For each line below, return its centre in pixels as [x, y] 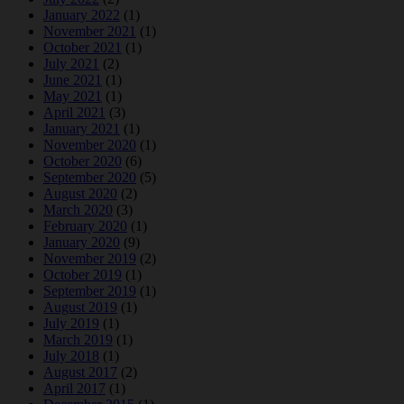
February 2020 [85, 226]
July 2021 [71, 64]
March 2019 [78, 340]
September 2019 [90, 291]
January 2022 [82, 15]
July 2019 [71, 324]
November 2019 [90, 259]
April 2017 [74, 389]
